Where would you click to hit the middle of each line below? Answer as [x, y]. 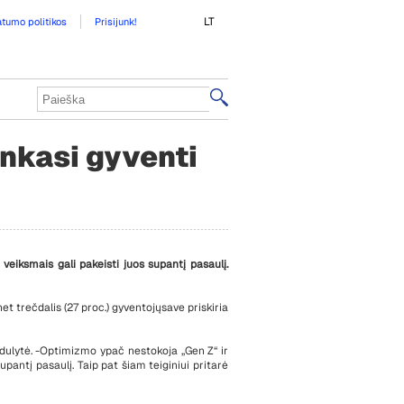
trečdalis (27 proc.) [64, 308]
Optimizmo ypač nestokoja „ [112, 351]
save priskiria [195, 308]
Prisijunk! [115, 22]
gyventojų [137, 308]
